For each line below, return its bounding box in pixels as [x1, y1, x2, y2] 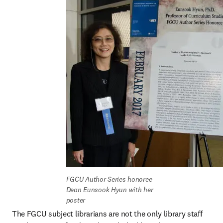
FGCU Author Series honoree [66, 175, 152, 184]
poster [66, 196, 85, 205]
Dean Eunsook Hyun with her [66, 185, 153, 194]
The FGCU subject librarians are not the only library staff [12, 209, 203, 219]
